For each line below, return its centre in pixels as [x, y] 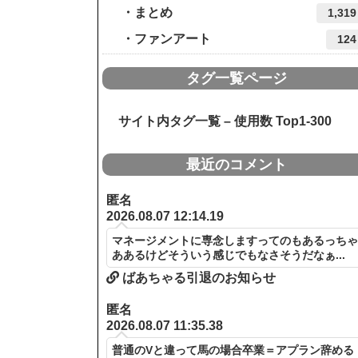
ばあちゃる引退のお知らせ [198, 277]
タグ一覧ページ [237, 78]
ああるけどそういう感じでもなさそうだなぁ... [229, 255]
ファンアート [173, 38]
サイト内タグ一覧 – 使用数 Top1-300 [219, 121]
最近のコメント [237, 164]
